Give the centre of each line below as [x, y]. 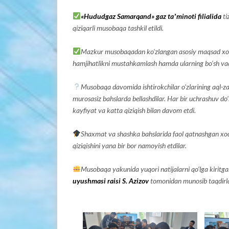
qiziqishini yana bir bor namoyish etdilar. [130, 145]
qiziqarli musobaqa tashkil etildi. [118, 28]
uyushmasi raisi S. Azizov [111, 181]
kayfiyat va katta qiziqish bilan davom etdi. [134, 110]
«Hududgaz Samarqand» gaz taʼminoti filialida [151, 16]
